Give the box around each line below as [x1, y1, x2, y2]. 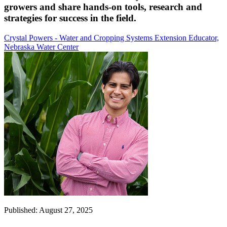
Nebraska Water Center [4, 42, 79, 51]
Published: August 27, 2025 [4, 205, 93, 214]
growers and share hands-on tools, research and [4, 2, 202, 13]
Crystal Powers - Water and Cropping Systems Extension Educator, [4, 33, 219, 42]
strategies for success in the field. [4, 13, 136, 24]
